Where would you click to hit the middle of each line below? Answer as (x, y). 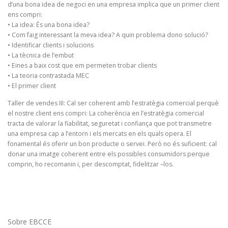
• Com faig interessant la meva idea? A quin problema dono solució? (108, 35)
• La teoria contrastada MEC (48, 76)
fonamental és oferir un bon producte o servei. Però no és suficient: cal (112, 144)
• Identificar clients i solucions (51, 45)
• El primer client (32, 86)
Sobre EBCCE (30, 221)
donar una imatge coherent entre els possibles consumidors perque (109, 154)
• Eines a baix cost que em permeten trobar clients (82, 66)
